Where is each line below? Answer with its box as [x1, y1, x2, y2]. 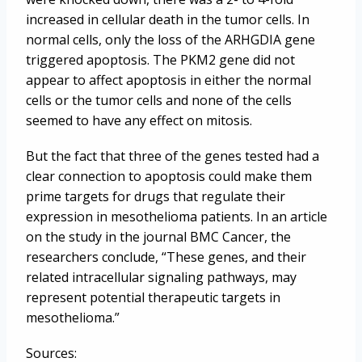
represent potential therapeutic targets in [26, 288, 280, 307]
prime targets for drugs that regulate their [26, 187, 285, 206]
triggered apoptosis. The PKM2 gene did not [26, 51, 295, 69]
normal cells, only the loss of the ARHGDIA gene [26, 31, 315, 49]
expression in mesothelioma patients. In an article [26, 208, 327, 226]
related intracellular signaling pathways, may [26, 268, 297, 287]
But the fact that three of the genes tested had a [26, 147, 319, 166]
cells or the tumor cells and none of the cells [26, 91, 292, 110]
